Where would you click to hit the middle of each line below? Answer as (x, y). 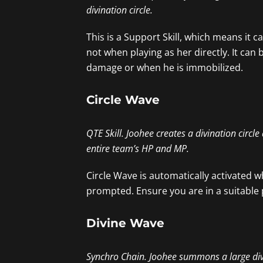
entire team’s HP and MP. (139, 148)
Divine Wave (125, 223)
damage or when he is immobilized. (165, 67)
